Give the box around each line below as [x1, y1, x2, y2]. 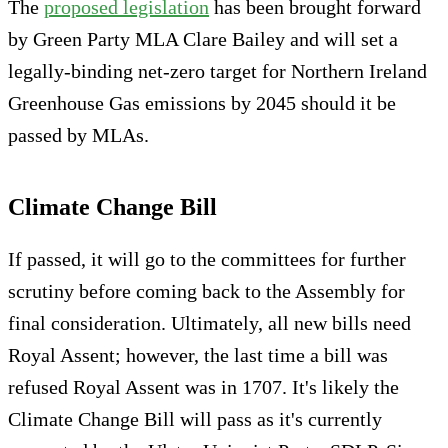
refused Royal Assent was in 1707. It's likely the [8, 375, 399, 398]
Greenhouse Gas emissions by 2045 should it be [8, 91, 396, 114]
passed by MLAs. [8, 123, 149, 146]
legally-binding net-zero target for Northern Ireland [8, 59, 427, 82]
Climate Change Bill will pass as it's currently [8, 407, 382, 430]
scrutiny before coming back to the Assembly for [8, 279, 405, 302]
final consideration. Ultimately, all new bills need [8, 311, 411, 334]
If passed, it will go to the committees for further [8, 247, 406, 270]
